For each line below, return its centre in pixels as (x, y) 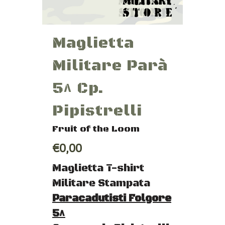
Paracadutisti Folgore (112, 199)
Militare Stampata (101, 184)
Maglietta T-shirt (98, 168)
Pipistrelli (97, 111)
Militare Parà (110, 66)
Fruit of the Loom (96, 129)
